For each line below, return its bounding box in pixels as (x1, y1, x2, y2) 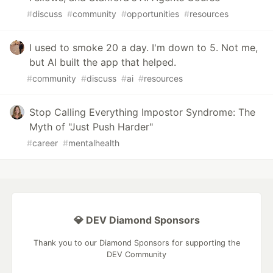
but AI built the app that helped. (29, 55, 176, 68)
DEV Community (107, 249, 166, 259)
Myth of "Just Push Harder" (29, 120, 153, 133)
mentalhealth (68, 137, 119, 148)
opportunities (127, 8, 179, 19)
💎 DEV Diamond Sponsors (73, 213, 200, 226)
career (32, 137, 58, 148)
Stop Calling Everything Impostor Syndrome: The (29, 105, 255, 118)
